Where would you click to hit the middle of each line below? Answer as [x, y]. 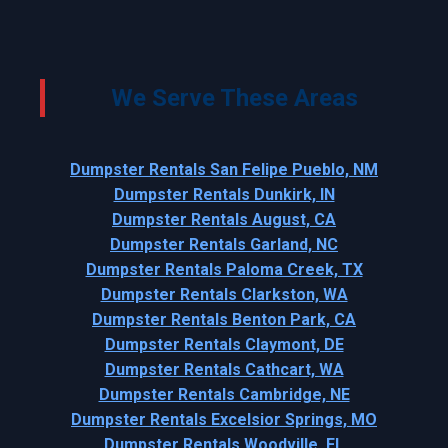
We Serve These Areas [234, 98]
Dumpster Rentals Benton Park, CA [224, 320]
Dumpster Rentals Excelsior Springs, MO [224, 420]
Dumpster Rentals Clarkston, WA [224, 295]
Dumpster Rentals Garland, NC [224, 245]
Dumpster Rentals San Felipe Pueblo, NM [224, 170]
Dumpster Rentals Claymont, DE [224, 345]
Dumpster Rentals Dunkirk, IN [224, 195]
